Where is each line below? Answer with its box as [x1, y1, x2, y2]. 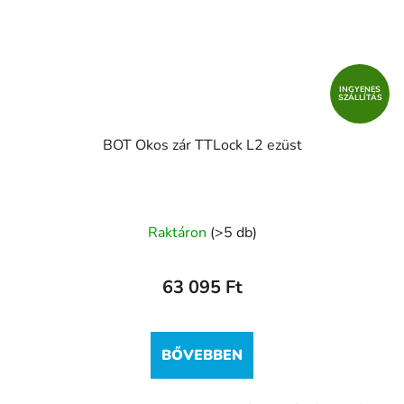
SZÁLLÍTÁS [337, 92, 382, 104]
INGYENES [339, 84, 381, 96]
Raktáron [147, 223, 210, 243]
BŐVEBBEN [161, 345, 243, 366]
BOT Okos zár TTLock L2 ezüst [102, 135, 302, 156]
